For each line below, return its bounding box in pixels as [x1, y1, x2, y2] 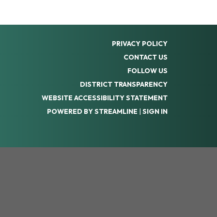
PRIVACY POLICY [112, 39, 168, 48]
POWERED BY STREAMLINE [47, 107, 138, 116]
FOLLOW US [127, 66, 168, 75]
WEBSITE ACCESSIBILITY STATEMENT [42, 93, 168, 102]
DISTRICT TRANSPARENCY [80, 79, 168, 89]
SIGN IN [142, 107, 168, 116]
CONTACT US [124, 52, 168, 62]
